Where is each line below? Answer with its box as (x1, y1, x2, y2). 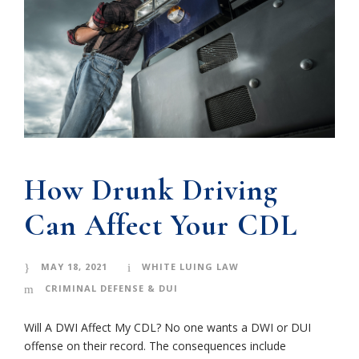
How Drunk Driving (24, 172, 278, 209)
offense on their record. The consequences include (24, 338, 286, 354)
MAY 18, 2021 (41, 260, 107, 273)
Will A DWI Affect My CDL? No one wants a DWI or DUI (24, 320, 311, 336)
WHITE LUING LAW (142, 260, 239, 273)
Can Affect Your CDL (24, 208, 297, 244)
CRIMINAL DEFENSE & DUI (45, 282, 178, 295)
